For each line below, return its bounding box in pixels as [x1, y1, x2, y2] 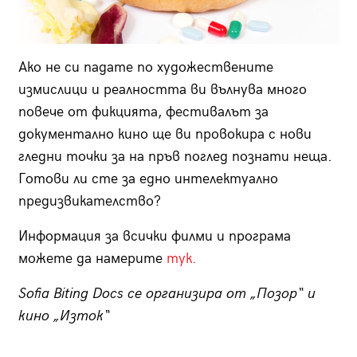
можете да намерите [18, 249, 167, 267]
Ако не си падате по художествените [18, 58, 273, 76]
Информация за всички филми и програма [18, 227, 291, 245]
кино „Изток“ [18, 307, 110, 324]
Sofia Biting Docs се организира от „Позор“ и [18, 284, 316, 302]
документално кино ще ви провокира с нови [18, 125, 312, 143]
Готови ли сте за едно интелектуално [18, 170, 278, 187]
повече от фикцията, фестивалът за [18, 103, 269, 120]
